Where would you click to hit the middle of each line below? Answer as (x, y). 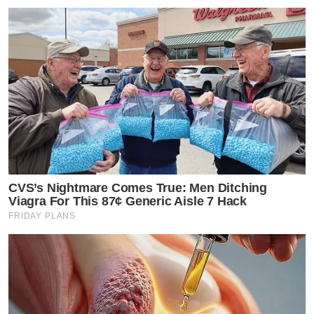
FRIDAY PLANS (42, 216)
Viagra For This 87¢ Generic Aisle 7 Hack (128, 202)
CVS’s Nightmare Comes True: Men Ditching (138, 188)
